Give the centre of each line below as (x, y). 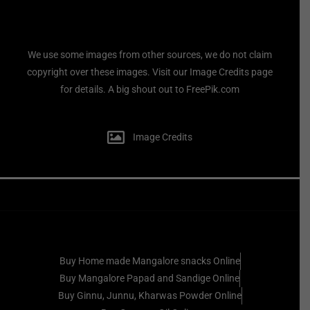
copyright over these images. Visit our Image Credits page (150, 72)
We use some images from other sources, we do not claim (150, 55)
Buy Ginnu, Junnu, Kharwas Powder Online (149, 295)
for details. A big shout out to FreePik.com (150, 90)
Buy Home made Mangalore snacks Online (149, 261)
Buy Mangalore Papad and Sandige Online (149, 278)
